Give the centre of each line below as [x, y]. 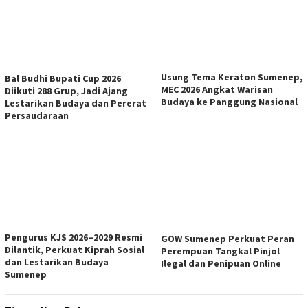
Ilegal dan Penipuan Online [221, 264]
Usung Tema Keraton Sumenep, [232, 77]
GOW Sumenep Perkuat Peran [228, 239]
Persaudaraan [37, 116]
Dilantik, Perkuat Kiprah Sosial [75, 250]
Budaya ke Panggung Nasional [229, 102]
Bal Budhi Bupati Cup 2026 [63, 79]
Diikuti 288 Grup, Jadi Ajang [66, 91]
